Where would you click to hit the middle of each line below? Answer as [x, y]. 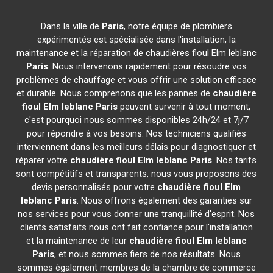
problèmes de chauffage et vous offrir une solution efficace [136, 80]
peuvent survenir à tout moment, [184, 107]
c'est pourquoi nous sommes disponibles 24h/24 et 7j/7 [136, 120]
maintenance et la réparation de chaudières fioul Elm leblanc [136, 53]
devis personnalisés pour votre [95, 187]
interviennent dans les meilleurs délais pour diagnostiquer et [136, 147]
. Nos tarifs [235, 160]
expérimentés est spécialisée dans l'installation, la [136, 40]
